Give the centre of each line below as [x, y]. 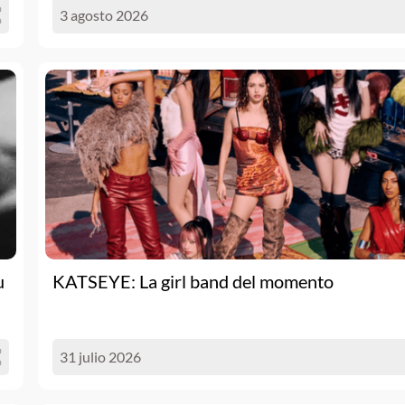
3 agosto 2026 [104, 15]
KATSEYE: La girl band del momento [193, 281]
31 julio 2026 [100, 357]
